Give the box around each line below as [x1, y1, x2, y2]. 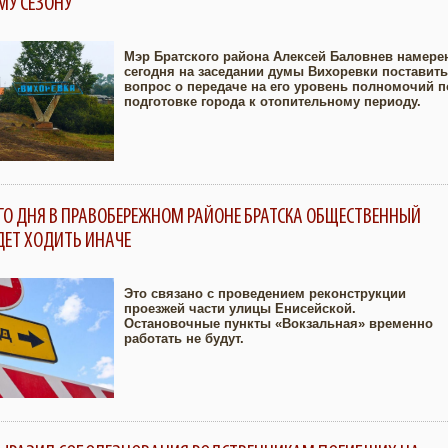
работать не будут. [124, 331, 244, 346]
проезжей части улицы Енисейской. [124, 301, 356, 316]
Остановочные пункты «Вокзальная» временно [124, 316, 433, 331]
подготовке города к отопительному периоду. [124, 94, 421, 109]
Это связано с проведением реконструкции [124, 286, 406, 301]
